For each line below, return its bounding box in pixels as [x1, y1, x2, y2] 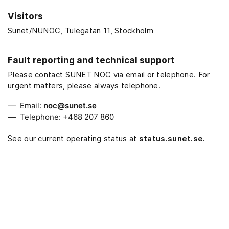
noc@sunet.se [43, 101, 97, 110]
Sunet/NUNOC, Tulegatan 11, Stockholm [8, 26, 153, 35]
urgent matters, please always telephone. [8, 81, 161, 90]
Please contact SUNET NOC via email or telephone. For [8, 70, 210, 79]
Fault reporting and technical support [8, 55, 175, 65]
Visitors [8, 11, 43, 21]
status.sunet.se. [139, 133, 205, 143]
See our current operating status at [8, 133, 139, 143]
